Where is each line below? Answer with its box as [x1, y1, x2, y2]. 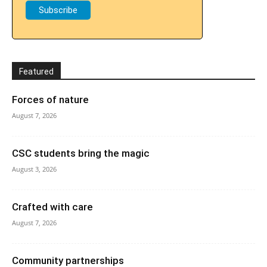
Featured [19, 67, 54, 77]
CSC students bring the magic [12, 147, 150, 160]
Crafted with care [12, 201, 93, 213]
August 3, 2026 [12, 164, 57, 174]
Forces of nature [12, 94, 89, 106]
